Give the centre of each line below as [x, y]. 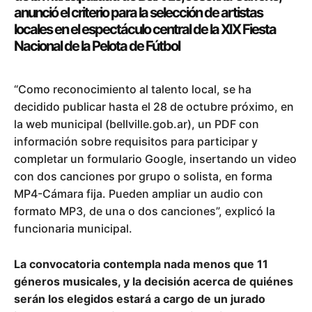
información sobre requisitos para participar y [136, 141]
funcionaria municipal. [73, 228]
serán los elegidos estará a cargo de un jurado [140, 298]
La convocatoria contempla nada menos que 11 [141, 264]
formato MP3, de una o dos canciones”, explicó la [145, 211]
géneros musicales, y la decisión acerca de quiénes [154, 281]
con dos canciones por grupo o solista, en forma [143, 176]
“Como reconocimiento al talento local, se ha [133, 89]
